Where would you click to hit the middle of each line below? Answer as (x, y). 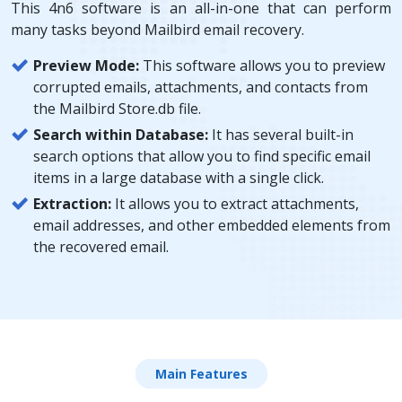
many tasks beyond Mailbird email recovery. (157, 29)
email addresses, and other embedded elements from (212, 225)
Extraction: (72, 203)
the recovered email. (101, 246)
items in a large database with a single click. (179, 177)
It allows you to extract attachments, (235, 203)
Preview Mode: (86, 65)
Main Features (201, 373)
